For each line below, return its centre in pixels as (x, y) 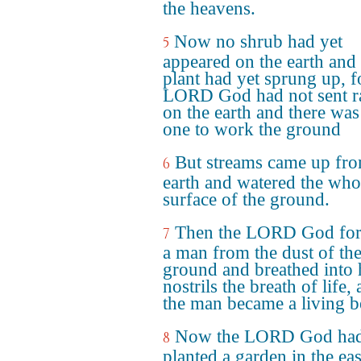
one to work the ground (252, 129)
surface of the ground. (246, 199)
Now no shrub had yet (258, 41)
